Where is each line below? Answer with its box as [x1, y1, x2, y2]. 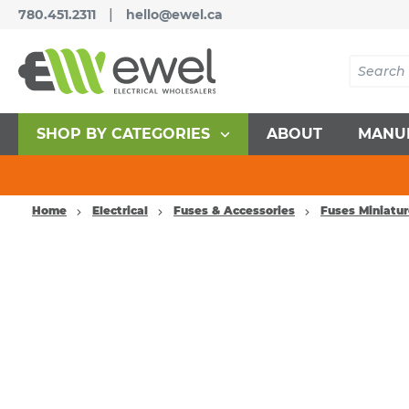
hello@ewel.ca [126, 6, 223, 23]
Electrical [92, 204, 148, 217]
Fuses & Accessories [173, 204, 295, 217]
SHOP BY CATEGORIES [36, 125, 210, 142]
